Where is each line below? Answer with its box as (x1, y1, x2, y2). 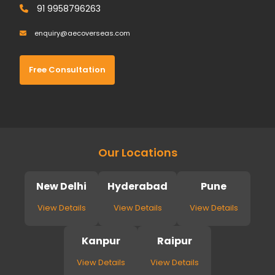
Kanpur (81, 234, 120, 248)
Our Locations (98, 145, 177, 160)
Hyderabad (107, 179, 168, 193)
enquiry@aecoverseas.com (33, 28, 131, 38)
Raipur (157, 234, 192, 248)
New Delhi (36, 179, 87, 193)
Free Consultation (29, 64, 106, 76)
